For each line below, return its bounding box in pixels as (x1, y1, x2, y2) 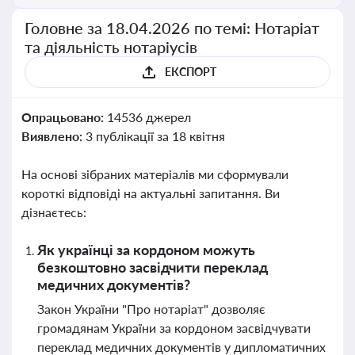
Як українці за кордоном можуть (37, 241, 255, 258)
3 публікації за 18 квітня (85, 128, 225, 143)
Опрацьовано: (21, 109, 107, 124)
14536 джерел (106, 109, 191, 124)
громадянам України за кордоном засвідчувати (37, 320, 311, 335)
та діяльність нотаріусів (25, 37, 197, 56)
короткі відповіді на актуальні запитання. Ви (21, 185, 280, 200)
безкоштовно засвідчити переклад (37, 258, 268, 276)
